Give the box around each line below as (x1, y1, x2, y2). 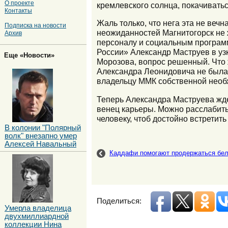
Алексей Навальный (5, 139, 76, 148)
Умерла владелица (5, 204, 71, 212)
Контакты (5, 7, 32, 14)
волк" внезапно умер (5, 131, 77, 140)
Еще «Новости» (4, 51, 54, 59)
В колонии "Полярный (5, 123, 81, 132)
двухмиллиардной (5, 212, 69, 220)
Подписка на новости (5, 22, 66, 29)
